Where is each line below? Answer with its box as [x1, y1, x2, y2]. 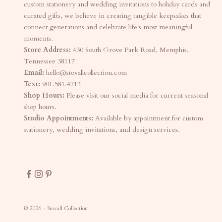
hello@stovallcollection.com [46, 67, 127, 77]
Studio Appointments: [24, 113, 93, 123]
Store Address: [24, 45, 71, 55]
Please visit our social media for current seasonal [64, 90, 208, 100]
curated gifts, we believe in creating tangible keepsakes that [24, 10, 201, 20]
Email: [24, 67, 44, 77]
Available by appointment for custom [93, 113, 203, 123]
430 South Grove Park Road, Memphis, [71, 45, 189, 55]
